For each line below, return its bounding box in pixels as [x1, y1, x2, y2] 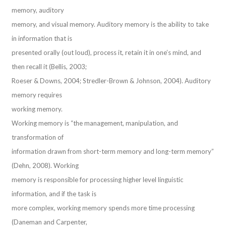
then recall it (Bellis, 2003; [12, 63, 87, 71]
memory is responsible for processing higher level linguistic [12, 176, 184, 184]
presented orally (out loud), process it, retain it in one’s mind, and [12, 48, 202, 56]
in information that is [12, 34, 73, 42]
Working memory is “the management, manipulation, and [12, 119, 179, 127]
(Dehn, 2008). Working [12, 161, 79, 169]
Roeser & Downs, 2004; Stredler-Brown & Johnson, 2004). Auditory [12, 77, 211, 85]
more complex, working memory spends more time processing [12, 204, 195, 212]
